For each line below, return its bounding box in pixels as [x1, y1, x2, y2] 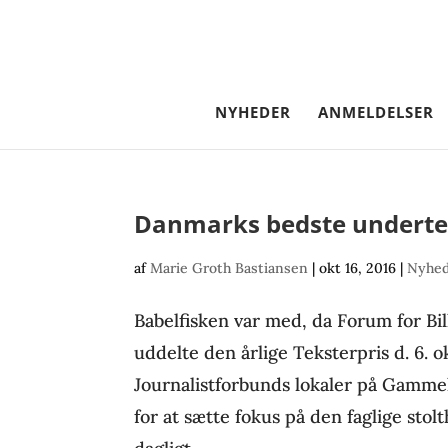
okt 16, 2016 [319, 259, 397, 277]
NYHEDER [215, 102, 291, 122]
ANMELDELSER [318, 102, 434, 122]
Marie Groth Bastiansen [150, 259, 309, 277]
